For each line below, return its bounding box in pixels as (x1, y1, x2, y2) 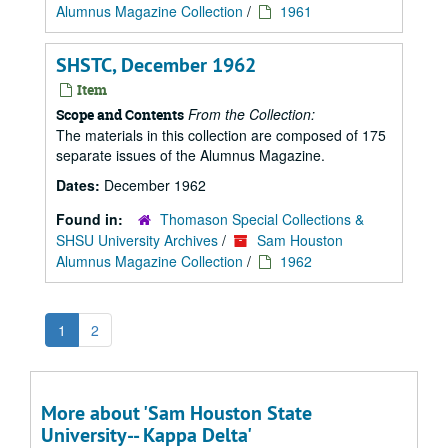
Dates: (56, 175, 104, 195)
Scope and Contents (56, 105, 184, 124)
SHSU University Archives (56, 230, 218, 250)
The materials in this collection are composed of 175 (56, 125, 386, 145)
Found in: (56, 209, 127, 229)
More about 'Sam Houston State (41, 400, 312, 426)
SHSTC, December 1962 (56, 52, 256, 78)
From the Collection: (188, 104, 315, 124)
